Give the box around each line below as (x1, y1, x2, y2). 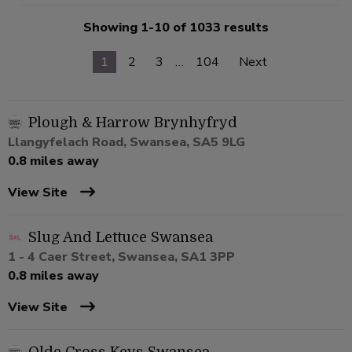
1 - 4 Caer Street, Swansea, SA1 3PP (8, 248, 235, 266)
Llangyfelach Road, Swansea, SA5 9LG (8, 134, 245, 152)
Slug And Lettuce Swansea (28, 229, 213, 246)
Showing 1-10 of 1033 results (83, 19, 269, 37)
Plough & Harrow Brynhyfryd (28, 115, 237, 131)
